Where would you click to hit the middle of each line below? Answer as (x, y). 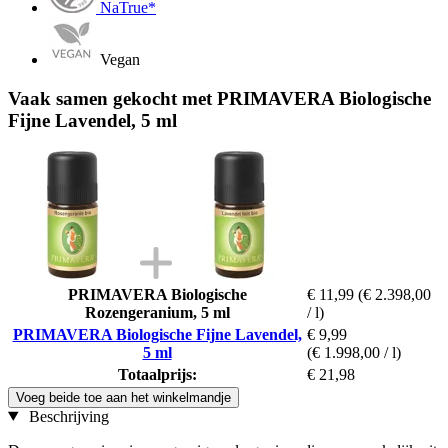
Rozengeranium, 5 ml (157, 312)
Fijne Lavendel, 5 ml (92, 120)
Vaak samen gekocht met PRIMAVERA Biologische (219, 98)
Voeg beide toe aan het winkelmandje (123, 397)
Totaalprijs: (157, 374)
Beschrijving (66, 416)
